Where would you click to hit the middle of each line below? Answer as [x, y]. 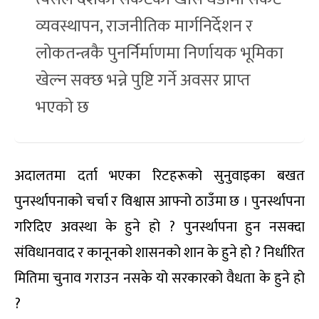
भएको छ [62, 108]
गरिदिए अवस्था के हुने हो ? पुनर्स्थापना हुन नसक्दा [159, 228]
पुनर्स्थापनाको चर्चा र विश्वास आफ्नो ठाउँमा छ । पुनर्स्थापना [159, 202]
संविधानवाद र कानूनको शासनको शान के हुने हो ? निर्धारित [159, 253]
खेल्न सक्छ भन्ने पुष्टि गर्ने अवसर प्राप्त [143, 81]
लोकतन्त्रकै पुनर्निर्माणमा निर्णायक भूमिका [159, 54]
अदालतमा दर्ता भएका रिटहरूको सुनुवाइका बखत [159, 176]
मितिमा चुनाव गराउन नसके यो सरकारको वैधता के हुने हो [159, 279]
